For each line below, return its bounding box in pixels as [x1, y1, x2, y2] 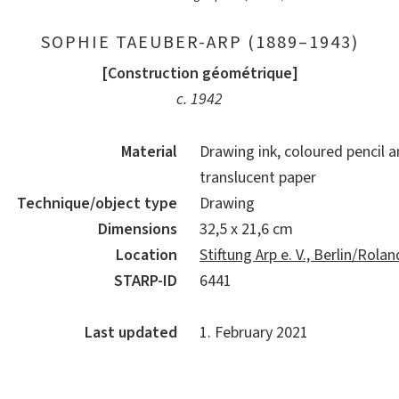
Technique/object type [17, 192, 177, 216]
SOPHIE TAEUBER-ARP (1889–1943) [40, 30, 359, 56]
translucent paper [199, 167, 316, 190]
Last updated [85, 322, 177, 345]
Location [116, 244, 177, 267]
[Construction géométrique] [101, 62, 298, 85]
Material [121, 141, 177, 164]
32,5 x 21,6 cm [199, 218, 293, 241]
